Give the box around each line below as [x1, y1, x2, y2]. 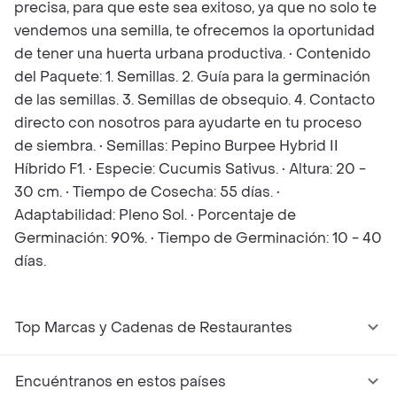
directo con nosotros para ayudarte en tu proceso [14, 113, 362, 132]
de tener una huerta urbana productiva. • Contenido [14, 44, 370, 63]
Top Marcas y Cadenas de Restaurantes [15, 318, 292, 337]
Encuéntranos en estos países [15, 372, 226, 391]
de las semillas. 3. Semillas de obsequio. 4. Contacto [14, 90, 375, 109]
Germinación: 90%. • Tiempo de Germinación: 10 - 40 [14, 229, 382, 247]
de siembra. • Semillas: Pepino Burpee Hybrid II [14, 136, 339, 155]
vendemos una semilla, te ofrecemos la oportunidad [14, 21, 375, 40]
